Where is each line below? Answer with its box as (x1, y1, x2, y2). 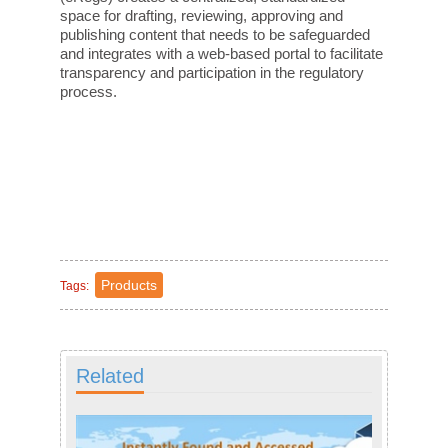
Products (100, 276, 157, 293)
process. (59, 82, 117, 100)
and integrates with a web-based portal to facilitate (59, 44, 383, 62)
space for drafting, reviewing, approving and (59, 6, 343, 24)
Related (75, 364, 144, 387)
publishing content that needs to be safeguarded (59, 25, 370, 43)
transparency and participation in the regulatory (59, 63, 364, 81)
